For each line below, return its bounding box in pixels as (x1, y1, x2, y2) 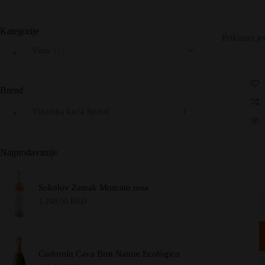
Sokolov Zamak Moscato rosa (38, 182, 149, 192)
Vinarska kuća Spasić (31, 106, 111, 116)
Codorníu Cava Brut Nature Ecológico (38, 249, 180, 259)
